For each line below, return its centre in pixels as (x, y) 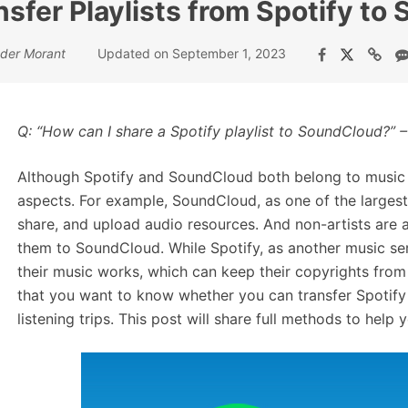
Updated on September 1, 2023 (191, 53)
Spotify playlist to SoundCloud (276, 131)
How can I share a (106, 131)
